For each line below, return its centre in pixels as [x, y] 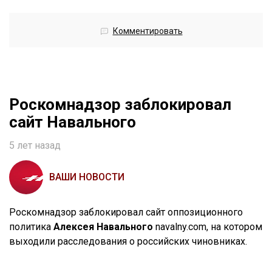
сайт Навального [73, 122]
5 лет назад [35, 146]
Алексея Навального [103, 227]
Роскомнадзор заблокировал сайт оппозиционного [126, 212]
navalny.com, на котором [208, 227]
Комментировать [148, 31]
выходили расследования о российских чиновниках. [128, 242]
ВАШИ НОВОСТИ [87, 177]
